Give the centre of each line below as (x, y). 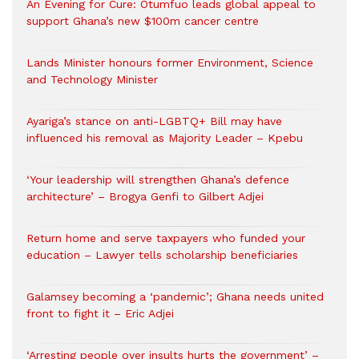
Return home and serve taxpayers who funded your (166, 238)
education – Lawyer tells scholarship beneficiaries (162, 254)
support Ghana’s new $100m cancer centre (143, 20)
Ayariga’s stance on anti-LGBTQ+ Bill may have (154, 121)
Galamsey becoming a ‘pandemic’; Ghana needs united (175, 296)
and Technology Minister (92, 79)
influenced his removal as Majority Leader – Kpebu (165, 137)
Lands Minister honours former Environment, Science (170, 62)
